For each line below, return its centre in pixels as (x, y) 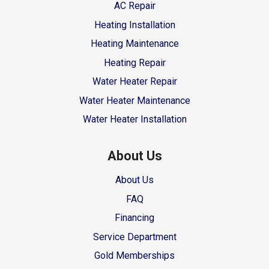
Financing (134, 218)
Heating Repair (134, 62)
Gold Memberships (134, 256)
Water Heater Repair (134, 82)
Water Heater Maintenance (134, 100)
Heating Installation (134, 25)
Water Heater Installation (134, 119)
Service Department (134, 237)
